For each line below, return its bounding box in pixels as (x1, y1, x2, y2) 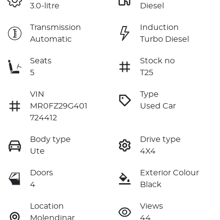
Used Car (140, 102, 176, 110)
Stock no (140, 56, 175, 65)
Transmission (30, 23, 81, 31)
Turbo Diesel (140, 35, 189, 43)
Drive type (140, 135, 181, 143)
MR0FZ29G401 (30, 102, 87, 110)
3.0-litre (30, 1, 59, 10)
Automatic (30, 35, 72, 43)
